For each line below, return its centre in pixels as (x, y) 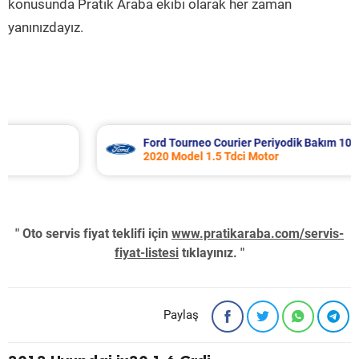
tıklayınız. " (212, 253)
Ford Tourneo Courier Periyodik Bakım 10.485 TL (210, 143)
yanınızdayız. (46, 27)
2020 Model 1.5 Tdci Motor (155, 156)
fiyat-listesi (147, 253)
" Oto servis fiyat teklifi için (93, 234)
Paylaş (181, 315)
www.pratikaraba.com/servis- (258, 234)
